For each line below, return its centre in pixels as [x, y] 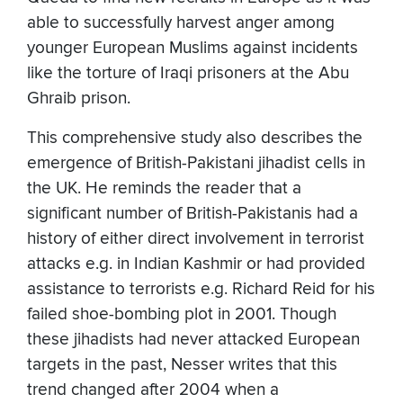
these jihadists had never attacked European [193, 340]
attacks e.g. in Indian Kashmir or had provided [196, 264]
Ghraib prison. [79, 99]
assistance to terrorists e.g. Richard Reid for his [201, 290]
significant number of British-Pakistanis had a [193, 214]
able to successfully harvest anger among [181, 23]
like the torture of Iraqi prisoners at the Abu [188, 74]
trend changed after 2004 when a [153, 390]
